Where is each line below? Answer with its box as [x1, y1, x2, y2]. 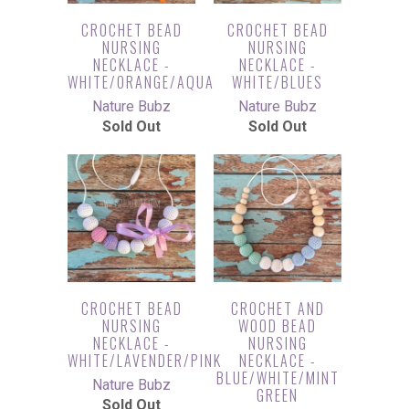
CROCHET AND [230, 298, 325, 320]
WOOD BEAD [238, 315, 317, 337]
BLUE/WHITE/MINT [215, 367, 340, 389]
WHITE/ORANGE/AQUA [68, 71, 215, 93]
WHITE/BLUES [232, 71, 323, 93]
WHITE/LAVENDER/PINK [68, 350, 222, 372]
